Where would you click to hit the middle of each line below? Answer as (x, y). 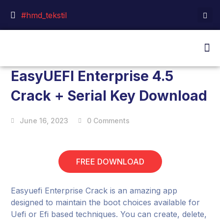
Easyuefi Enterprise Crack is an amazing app (94, 191)
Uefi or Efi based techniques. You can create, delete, (109, 214)
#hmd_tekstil (44, 15)
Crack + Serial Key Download (109, 96)
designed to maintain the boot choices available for (106, 202)
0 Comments (109, 121)
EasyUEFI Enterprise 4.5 (92, 76)
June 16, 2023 (44, 121)
